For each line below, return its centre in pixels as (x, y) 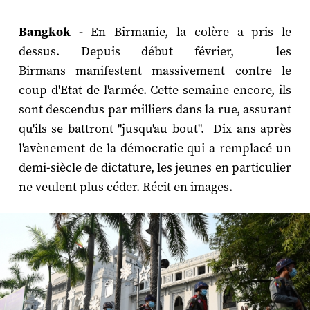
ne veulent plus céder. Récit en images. (128, 187)
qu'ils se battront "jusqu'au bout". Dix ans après (155, 129)
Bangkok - (51, 31)
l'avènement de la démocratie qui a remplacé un (155, 148)
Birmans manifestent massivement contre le (155, 71)
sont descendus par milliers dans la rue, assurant (155, 109)
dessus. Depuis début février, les (155, 51)
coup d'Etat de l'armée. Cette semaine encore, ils (155, 90)
